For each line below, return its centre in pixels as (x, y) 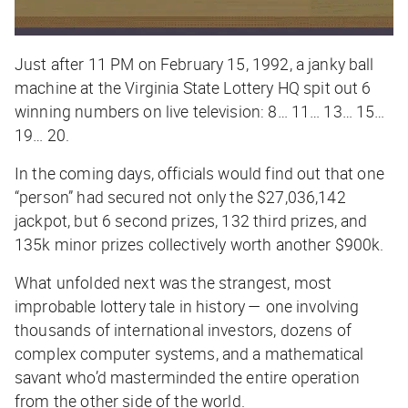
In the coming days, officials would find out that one (199, 173)
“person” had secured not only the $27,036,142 (180, 196)
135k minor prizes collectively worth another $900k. (199, 244)
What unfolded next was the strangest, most (173, 282)
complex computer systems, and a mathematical (189, 353)
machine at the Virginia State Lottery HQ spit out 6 (193, 87)
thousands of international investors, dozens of (184, 329)
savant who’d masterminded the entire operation (187, 377)
